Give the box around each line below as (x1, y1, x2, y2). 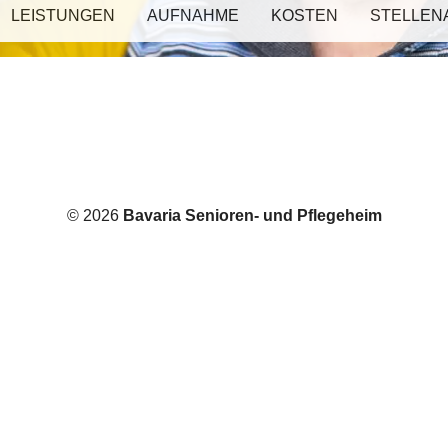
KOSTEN (271, 7, 338, 24)
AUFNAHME (147, 7, 239, 24)
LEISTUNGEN (11, 7, 115, 24)
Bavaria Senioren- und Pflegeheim (122, 207, 382, 224)
